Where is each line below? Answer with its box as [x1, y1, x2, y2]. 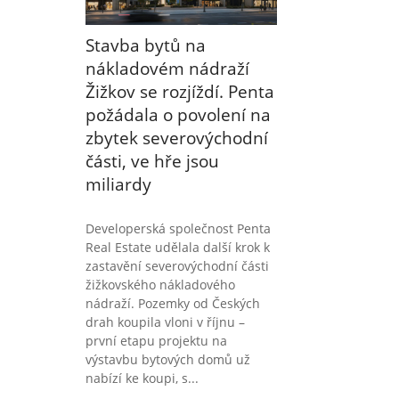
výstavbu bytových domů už [85, 350, 250, 368]
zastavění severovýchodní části [85, 256, 269, 274]
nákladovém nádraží [85, 56, 249, 80]
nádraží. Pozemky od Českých [85, 294, 260, 312]
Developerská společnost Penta [85, 219, 271, 237]
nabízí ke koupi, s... [85, 369, 199, 387]
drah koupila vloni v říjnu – [85, 313, 245, 330]
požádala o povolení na [85, 102, 271, 126]
